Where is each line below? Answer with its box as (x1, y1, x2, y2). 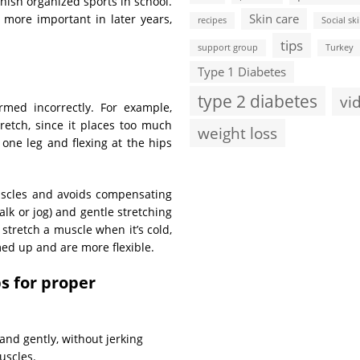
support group (198, 42, 258, 53)
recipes (198, 14, 227, 26)
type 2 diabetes (198, 89, 317, 112)
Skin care (249, 10, 299, 27)
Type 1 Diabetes (198, 63, 286, 80)
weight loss (198, 122, 277, 144)
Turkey (325, 42, 354, 53)
